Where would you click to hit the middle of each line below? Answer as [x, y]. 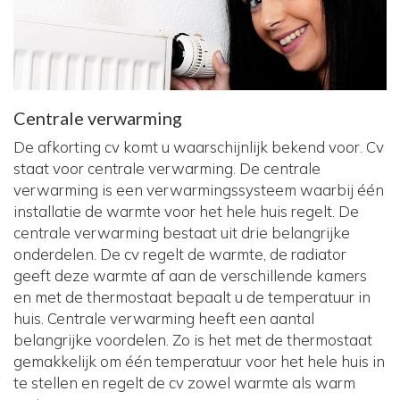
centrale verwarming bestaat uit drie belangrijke [182, 233]
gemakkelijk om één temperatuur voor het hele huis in [199, 362]
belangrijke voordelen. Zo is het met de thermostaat [193, 340]
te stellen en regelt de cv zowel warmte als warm [184, 383]
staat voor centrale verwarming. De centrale [167, 169]
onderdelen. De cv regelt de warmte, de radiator [180, 254]
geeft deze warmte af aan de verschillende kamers [190, 276]
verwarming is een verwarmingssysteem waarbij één [199, 190]
